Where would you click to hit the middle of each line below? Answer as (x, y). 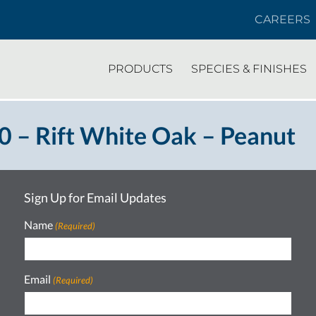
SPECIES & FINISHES (249, 69)
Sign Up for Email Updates (95, 197)
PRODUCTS (140, 69)
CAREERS (282, 19)
